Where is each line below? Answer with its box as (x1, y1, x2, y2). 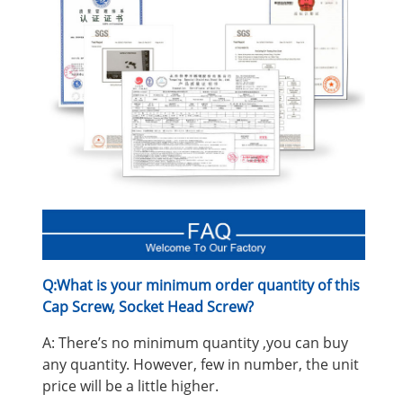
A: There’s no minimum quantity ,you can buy (42, 333, 348, 354)
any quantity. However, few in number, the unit (42, 354, 359, 375)
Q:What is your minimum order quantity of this (42, 275, 360, 296)
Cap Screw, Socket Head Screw (42, 297, 247, 318)
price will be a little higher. (42, 376, 219, 397)
